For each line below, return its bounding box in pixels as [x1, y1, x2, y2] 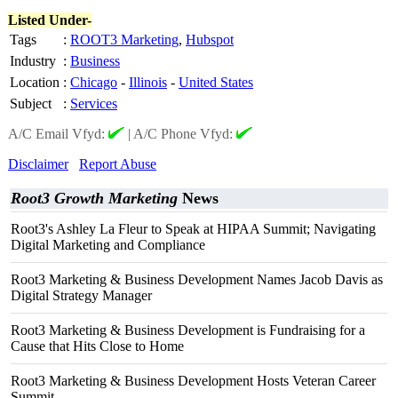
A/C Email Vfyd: [8, 126, 108, 141]
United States [179, 75, 253, 90]
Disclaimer [8, 156, 68, 171]
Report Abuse [79, 156, 156, 171]
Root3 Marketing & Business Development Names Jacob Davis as [11, 272, 383, 287]
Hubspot [186, 32, 234, 47]
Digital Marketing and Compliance [11, 237, 205, 252]
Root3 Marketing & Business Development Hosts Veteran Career [11, 373, 376, 388]
